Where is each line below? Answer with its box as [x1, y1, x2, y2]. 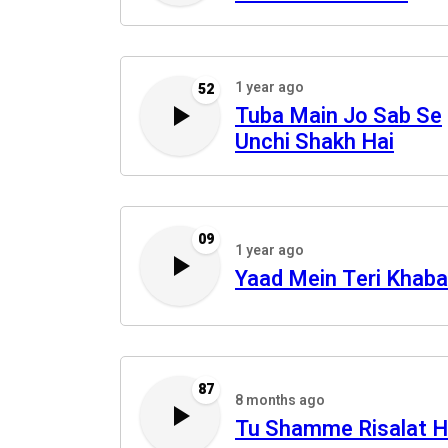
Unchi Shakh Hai [235, 126, 394, 158]
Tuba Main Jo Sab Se [235, 100, 442, 132]
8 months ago [235, 390, 325, 411]
